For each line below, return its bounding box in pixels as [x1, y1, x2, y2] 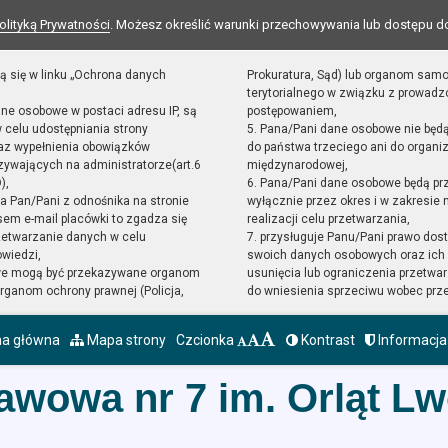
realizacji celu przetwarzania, [246, 212, 410, 226]
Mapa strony [84, 332, 166, 348]
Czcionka [176, 332, 237, 348]
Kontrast [298, 332, 355, 348]
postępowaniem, [246, 104, 337, 118]
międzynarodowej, [246, 158, 348, 172]
